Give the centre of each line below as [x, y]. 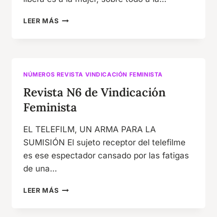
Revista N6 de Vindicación [94, 92]
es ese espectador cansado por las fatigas [106, 155]
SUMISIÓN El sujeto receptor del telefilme [104, 142]
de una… [40, 168]
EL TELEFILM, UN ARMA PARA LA [90, 129]
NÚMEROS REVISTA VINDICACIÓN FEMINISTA [93, 75]
